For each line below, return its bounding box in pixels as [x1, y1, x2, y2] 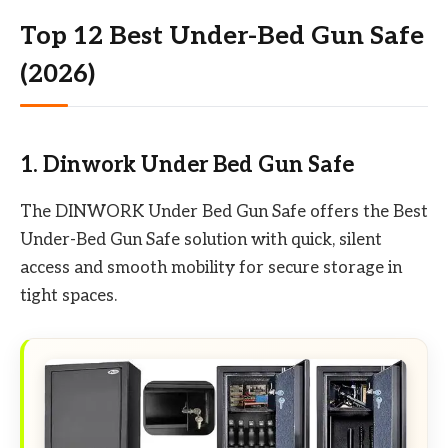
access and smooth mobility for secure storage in [20, 257, 402, 278]
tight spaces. [20, 285, 117, 306]
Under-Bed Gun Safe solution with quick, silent [20, 229, 382, 250]
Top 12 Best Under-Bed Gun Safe [20, 20, 424, 52]
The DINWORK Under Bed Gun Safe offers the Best [20, 201, 428, 222]
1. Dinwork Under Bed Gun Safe [20, 152, 354, 179]
